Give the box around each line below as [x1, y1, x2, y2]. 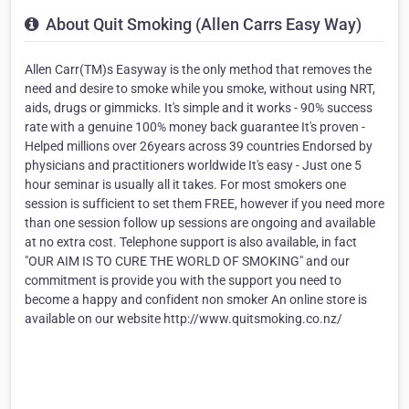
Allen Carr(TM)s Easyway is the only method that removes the [25, 62, 372, 78]
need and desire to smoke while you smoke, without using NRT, [25, 81, 375, 97]
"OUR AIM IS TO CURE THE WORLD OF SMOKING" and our [25, 254, 350, 269]
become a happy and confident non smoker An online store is [25, 292, 367, 308]
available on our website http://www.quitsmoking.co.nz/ [25, 311, 342, 327]
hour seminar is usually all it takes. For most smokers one [25, 177, 346, 193]
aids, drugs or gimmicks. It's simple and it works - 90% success [25, 100, 372, 116]
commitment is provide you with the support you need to [25, 273, 341, 288]
